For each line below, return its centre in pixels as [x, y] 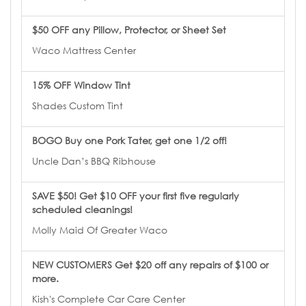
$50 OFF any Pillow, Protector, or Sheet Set [129, 29]
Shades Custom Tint [78, 105]
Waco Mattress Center [84, 50]
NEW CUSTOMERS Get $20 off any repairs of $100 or [150, 264]
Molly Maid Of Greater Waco [100, 229]
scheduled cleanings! [82, 209]
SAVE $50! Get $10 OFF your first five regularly [136, 195]
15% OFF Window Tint [81, 85]
